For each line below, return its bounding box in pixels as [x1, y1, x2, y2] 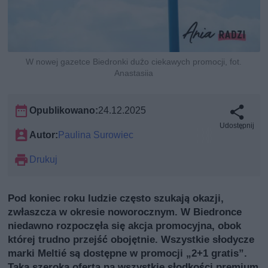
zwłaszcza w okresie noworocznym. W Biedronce [8, 205, 242, 218]
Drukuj [29, 153, 58, 165]
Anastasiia [114, 68, 154, 78]
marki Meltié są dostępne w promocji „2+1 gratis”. [8, 246, 248, 259]
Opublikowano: [29, 104, 99, 116]
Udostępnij [219, 121, 254, 130]
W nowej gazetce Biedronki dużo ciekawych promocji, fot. [26, 56, 242, 66]
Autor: [29, 129, 59, 141]
